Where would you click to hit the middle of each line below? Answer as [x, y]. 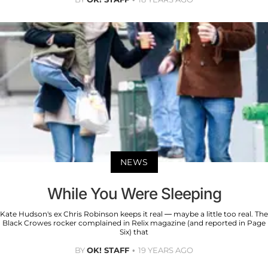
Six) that [134, 232]
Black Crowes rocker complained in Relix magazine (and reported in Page [134, 223]
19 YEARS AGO [166, 250]
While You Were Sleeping [134, 194]
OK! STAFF [108, 250]
